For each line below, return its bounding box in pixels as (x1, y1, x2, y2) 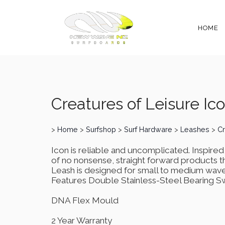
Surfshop (86, 125, 116, 134)
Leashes (180, 125, 209, 134)
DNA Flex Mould (51, 195, 119, 206)
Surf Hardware (124, 125, 172, 134)
